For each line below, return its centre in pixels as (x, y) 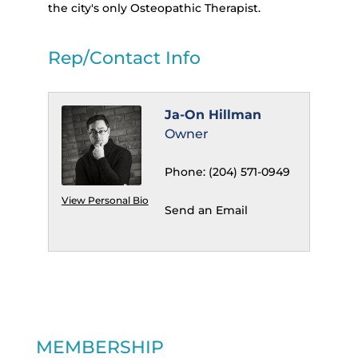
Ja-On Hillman (213, 115)
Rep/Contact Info (124, 58)
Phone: (185, 172)
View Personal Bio (105, 201)
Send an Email (206, 211)
